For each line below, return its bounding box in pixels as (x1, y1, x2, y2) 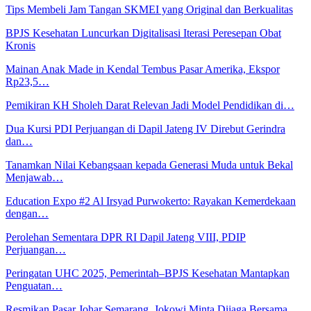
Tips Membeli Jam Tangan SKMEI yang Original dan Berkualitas (6, 3, 293, 15)
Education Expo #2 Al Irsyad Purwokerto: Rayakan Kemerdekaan (6, 194, 296, 207)
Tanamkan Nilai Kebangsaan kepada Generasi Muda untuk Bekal (6, 158, 293, 171)
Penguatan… (6, 279, 62, 292)
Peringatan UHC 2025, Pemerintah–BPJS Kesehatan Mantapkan (6, 267, 289, 279)
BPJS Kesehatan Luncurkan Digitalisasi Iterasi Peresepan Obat (6, 26, 281, 39)
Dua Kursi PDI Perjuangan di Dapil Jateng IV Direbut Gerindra (6, 122, 285, 135)
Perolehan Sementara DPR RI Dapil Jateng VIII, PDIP (6, 230, 246, 243)
